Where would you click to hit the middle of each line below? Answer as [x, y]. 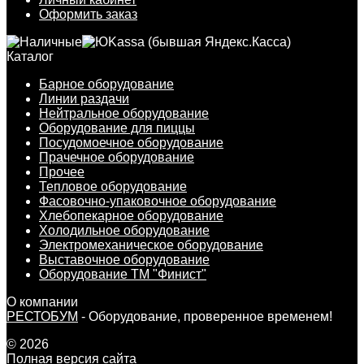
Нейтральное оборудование [124, 113]
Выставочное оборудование [124, 259]
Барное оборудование [106, 84]
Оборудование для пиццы [117, 128]
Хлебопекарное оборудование [131, 215]
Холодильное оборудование [124, 230]
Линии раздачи [84, 98]
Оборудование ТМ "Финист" [123, 274]
